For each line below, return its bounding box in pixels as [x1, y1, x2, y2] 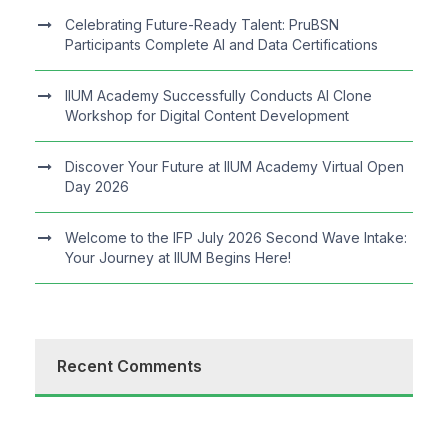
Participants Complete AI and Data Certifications [65, 36, 378, 54]
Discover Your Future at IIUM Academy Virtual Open [65, 158, 404, 176]
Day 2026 [65, 178, 129, 196]
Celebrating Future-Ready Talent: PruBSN [65, 16, 339, 34]
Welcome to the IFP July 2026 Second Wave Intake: [65, 229, 407, 247]
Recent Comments [57, 356, 202, 377]
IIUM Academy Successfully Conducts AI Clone [65, 87, 372, 105]
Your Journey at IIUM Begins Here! [65, 249, 291, 267]
